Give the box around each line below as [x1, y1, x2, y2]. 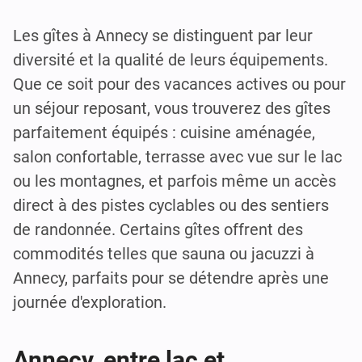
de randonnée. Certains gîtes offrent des [13, 219, 303, 239]
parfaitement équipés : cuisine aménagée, [13, 122, 315, 142]
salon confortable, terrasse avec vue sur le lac [13, 146, 342, 166]
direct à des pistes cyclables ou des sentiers [13, 195, 329, 215]
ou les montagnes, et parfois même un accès [13, 170, 336, 191]
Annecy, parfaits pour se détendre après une [13, 267, 329, 288]
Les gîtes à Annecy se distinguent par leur [13, 25, 313, 45]
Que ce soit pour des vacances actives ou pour [13, 74, 346, 94]
